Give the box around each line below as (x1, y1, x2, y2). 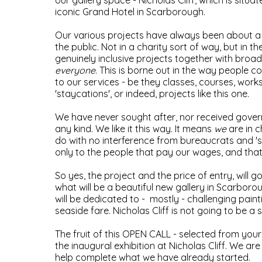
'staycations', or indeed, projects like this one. (54, 88, 249, 100)
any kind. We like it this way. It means (54, 123, 214, 135)
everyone (54, 64, 95, 77)
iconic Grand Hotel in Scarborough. (54, 6, 205, 18)
